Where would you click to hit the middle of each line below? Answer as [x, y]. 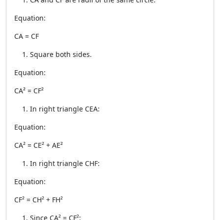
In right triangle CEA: [65, 109]
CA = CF [27, 36]
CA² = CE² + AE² [39, 145]
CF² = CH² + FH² [39, 200]
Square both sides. [61, 54]
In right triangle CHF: [65, 163]
